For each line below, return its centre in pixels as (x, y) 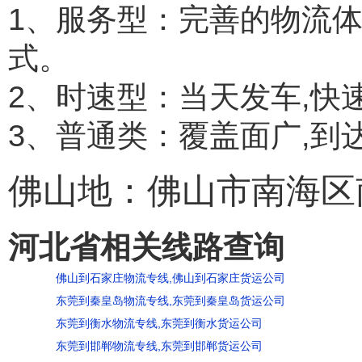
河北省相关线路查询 (146, 247)
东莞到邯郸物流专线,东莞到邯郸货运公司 (159, 346)
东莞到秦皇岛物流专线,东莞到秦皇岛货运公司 (170, 301)
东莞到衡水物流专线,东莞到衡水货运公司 (159, 323)
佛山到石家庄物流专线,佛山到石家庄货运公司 (170, 278)
